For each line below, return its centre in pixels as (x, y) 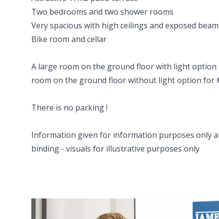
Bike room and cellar (69, 39)
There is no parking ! (69, 108)
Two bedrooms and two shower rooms (102, 12)
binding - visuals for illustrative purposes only (115, 149)
